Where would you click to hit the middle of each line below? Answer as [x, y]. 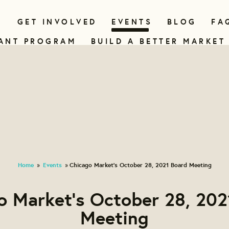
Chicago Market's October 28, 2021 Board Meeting [140, 165]
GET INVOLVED [57, 22]
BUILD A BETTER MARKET [158, 41]
